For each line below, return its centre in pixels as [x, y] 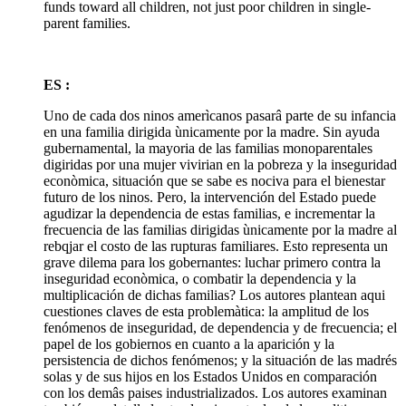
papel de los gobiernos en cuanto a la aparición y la [189, 344]
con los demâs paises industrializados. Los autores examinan [215, 393]
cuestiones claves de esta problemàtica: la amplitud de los [206, 311]
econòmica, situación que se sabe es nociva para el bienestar [214, 181]
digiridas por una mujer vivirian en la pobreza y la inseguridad [220, 164]
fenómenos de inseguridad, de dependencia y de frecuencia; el [220, 328]
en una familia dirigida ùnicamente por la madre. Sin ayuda [212, 132]
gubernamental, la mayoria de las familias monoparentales [208, 148]
